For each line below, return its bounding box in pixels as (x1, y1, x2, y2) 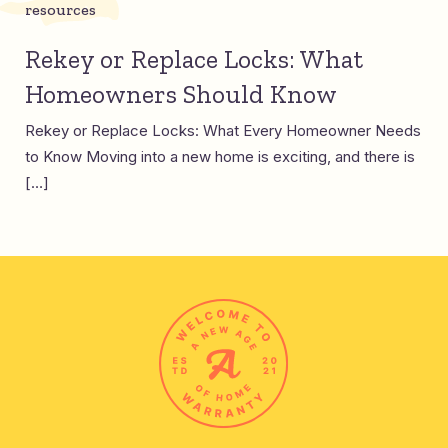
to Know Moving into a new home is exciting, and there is (25, 147, 415, 166)
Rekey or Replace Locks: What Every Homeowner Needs (25, 121, 421, 140)
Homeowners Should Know (25, 78, 337, 110)
